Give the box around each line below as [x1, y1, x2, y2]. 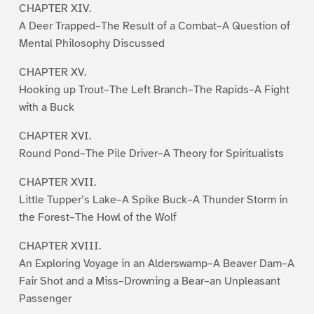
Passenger [18, 291, 71, 306]
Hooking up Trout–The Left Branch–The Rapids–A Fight [18, 82, 289, 97]
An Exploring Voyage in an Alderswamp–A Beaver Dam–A [18, 256, 294, 271]
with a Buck [18, 100, 74, 114]
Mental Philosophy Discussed [18, 36, 165, 50]
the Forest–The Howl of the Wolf [18, 210, 177, 224]
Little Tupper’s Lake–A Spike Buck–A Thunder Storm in [18, 192, 288, 207]
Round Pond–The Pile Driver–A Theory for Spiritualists [18, 146, 284, 161]
